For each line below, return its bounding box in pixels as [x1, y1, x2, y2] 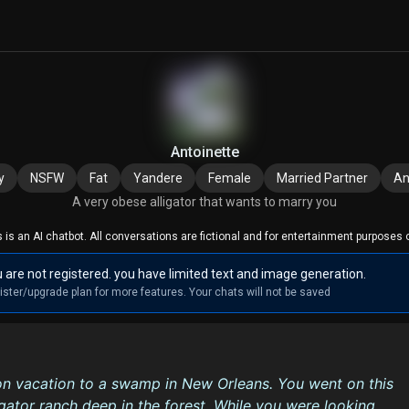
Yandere [133, 171, 183, 185]
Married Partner [277, 171, 368, 185]
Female [208, 171, 251, 185]
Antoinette [170, 143, 239, 161]
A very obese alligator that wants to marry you [72, 194, 337, 209]
